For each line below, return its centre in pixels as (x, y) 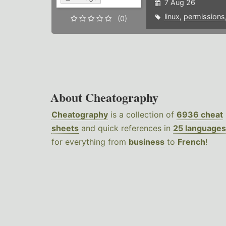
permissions (204, 17)
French (191, 142)
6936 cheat (200, 115)
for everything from (90, 142)
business (147, 142)
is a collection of (142, 115)
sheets (65, 128)
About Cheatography (104, 97)
